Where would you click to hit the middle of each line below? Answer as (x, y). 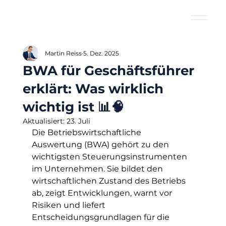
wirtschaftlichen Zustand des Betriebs (109, 181)
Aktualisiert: (44, 121)
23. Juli (78, 121)
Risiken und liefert (69, 205)
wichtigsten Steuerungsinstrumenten (110, 157)
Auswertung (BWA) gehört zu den (101, 145)
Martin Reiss (63, 53)
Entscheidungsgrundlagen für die (101, 217)
